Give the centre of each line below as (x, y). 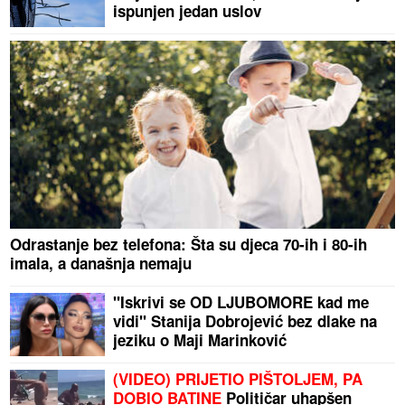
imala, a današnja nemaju (101, 264)
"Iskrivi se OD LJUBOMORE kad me (241, 302)
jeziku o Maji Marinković (200, 340)
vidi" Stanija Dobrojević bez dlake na (245, 321)
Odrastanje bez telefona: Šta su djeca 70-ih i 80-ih (189, 245)
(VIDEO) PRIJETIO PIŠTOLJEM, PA (238, 379)
